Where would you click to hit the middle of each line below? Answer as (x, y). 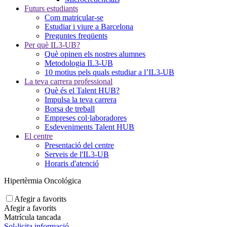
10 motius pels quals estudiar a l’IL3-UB (109, 72)
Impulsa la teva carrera (81, 100)
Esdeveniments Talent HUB (89, 127)
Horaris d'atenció (72, 163)
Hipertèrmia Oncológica (43, 181)
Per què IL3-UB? (52, 45)
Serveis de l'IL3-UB (77, 154)
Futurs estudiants (51, 8)
